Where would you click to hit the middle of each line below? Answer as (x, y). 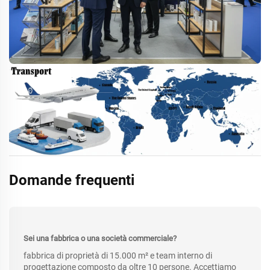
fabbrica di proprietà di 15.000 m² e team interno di (118, 255)
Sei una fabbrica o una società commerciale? (100, 238)
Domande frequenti (72, 180)
